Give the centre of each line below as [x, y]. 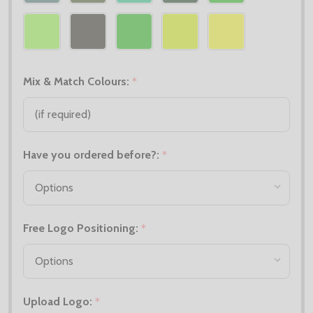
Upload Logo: [59, 302]
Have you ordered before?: [93, 155]
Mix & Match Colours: [78, 82]
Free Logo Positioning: [82, 228]
